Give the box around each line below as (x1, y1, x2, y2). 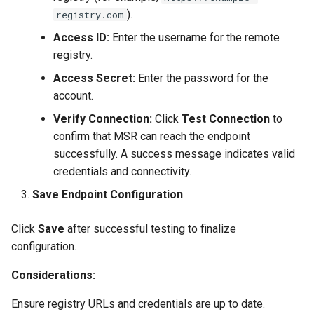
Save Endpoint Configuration (32, 188, 183, 201)
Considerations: (11, 268, 95, 282)
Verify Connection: (53, 112, 152, 125)
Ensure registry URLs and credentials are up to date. (11, 297, 265, 310)
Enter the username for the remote (109, 31, 280, 44)
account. (53, 89, 93, 102)
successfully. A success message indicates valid (53, 147, 295, 161)
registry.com (56, 8, 124, 21)
